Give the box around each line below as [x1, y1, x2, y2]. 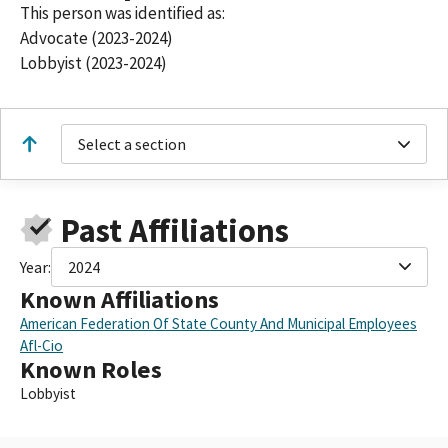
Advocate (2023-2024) [20, 27, 173, 50]
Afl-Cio [20, 335, 63, 355]
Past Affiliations [60, 209, 289, 251]
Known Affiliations [20, 283, 219, 315]
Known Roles [20, 353, 162, 385]
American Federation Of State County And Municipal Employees [20, 313, 417, 333]
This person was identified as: [20, 2, 225, 25]
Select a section [78, 134, 186, 155]
